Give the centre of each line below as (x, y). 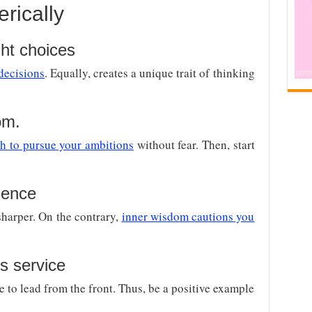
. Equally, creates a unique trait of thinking (150, 73)
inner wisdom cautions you (188, 216)
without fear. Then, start (194, 145)
